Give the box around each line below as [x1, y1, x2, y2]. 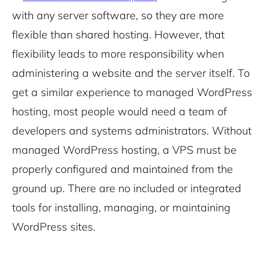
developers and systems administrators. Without [12, 124, 252, 138]
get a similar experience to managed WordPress [12, 85, 252, 100]
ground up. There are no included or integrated [12, 181, 241, 196]
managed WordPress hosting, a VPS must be [12, 143, 237, 157]
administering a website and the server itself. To [12, 66, 250, 80]
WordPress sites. [12, 220, 95, 234]
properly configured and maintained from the [12, 162, 233, 177]
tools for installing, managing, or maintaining [12, 201, 231, 215]
